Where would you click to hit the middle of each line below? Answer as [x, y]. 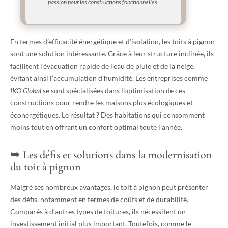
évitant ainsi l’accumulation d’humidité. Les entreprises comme [109, 78]
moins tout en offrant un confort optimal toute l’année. [96, 127]
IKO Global [26, 90]
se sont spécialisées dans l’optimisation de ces [113, 90]
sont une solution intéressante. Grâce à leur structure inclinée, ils [112, 53]
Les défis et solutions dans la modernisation [118, 154]
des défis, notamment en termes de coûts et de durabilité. [99, 199]
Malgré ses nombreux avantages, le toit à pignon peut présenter [109, 187]
